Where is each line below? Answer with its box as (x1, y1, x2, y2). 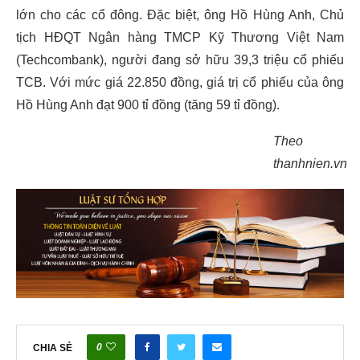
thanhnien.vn (273, 157, 347, 171)
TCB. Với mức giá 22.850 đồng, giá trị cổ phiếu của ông (16, 76, 344, 90)
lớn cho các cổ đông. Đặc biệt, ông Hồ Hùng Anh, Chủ (16, 8, 344, 22)
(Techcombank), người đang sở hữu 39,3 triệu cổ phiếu (16, 53, 344, 67)
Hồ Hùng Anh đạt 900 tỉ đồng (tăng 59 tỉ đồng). (16, 98, 280, 112)
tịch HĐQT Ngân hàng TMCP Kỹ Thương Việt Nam (16, 31, 344, 45)
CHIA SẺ (33, 342, 72, 354)
